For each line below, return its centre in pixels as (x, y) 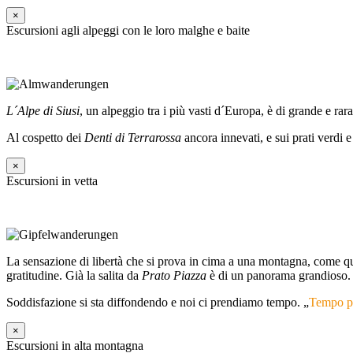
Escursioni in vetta (52, 181)
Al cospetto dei (45, 138)
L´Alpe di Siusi (43, 111)
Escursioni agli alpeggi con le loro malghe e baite (128, 31)
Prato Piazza (174, 276)
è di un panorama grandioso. (279, 276)
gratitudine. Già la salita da (74, 276)
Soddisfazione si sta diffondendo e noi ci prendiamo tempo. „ (158, 303)
